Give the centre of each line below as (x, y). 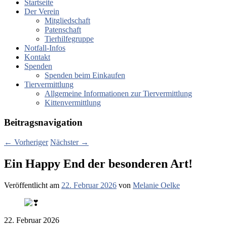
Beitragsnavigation (43, 123)
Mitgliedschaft (67, 21)
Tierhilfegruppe (69, 39)
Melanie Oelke (156, 185)
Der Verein (42, 12)
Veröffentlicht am (33, 185)
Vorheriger (30, 142)
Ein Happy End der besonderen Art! (98, 163)
